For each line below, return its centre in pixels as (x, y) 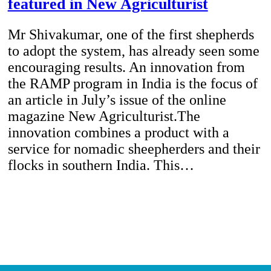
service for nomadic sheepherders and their (134, 149)
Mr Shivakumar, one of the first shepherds (131, 34)
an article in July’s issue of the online (117, 100)
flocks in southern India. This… (101, 165)
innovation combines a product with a (118, 132)
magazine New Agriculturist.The (104, 116)
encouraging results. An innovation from (126, 67)
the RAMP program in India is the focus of (132, 83)
